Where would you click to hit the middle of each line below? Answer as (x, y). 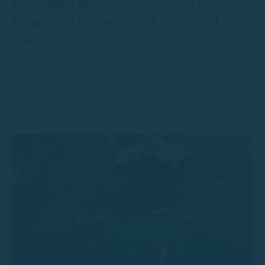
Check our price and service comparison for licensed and (123, 85)
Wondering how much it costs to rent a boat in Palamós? (121, 70)
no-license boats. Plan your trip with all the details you (118, 100)
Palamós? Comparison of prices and (115, 21)
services (35, 41)
